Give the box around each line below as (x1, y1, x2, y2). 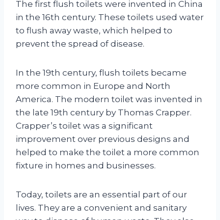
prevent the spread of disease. (16, 38, 144, 49)
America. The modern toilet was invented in (16, 94, 202, 104)
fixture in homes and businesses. (16, 160, 156, 170)
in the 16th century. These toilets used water (16, 12, 204, 22)
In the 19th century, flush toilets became (16, 67, 187, 78)
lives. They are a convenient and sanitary (16, 202, 187, 213)
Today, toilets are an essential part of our (16, 189, 187, 199)
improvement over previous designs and (16, 134, 190, 144)
